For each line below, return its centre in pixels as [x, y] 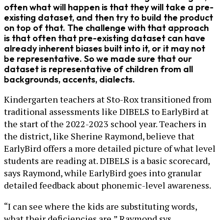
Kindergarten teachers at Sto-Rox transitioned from [108, 99]
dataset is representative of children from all [98, 69]
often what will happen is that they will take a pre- [109, 7]
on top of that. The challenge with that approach [106, 27]
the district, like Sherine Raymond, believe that [99, 136]
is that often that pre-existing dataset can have [105, 38]
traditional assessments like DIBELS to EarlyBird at [106, 111]
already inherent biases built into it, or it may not [105, 48]
